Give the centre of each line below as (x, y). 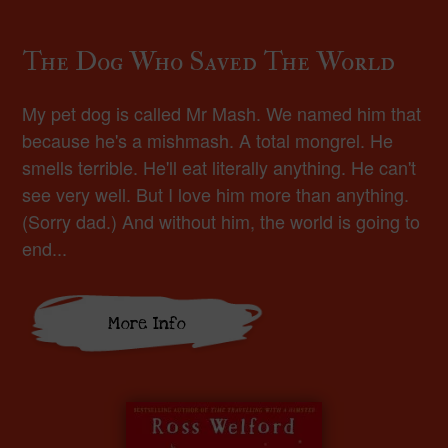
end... (45, 248)
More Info (147, 324)
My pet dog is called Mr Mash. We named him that (222, 113)
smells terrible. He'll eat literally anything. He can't (219, 167)
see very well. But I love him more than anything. (216, 194)
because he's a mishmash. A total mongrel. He (208, 140)
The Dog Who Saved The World (209, 62)
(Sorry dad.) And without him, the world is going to (221, 221)
